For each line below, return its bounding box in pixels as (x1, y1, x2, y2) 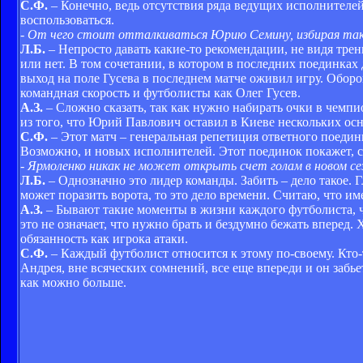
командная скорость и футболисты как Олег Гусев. (20, 85, 301, 100)
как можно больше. (20, 275, 126, 289)
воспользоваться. (20, 12, 114, 27)
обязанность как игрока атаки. (20, 231, 188, 246)
